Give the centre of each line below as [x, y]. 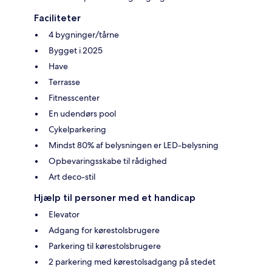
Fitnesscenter [74, 98]
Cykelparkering [77, 130]
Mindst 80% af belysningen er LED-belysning [134, 145]
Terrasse [64, 82]
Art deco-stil [72, 177]
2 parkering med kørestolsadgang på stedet [132, 262]
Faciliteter [57, 18]
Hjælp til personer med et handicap [115, 198]
